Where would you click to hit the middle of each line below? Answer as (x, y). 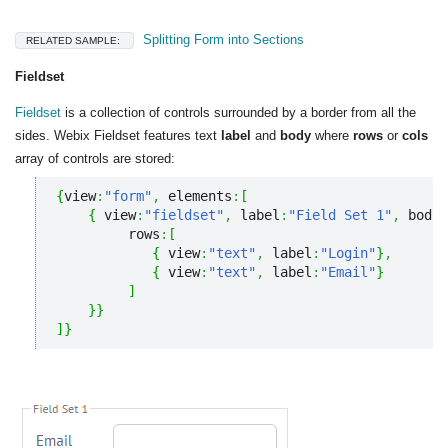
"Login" (348, 252)
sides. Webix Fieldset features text (118, 136)
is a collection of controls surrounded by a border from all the (238, 113)
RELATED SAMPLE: (74, 41)
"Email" (348, 271)
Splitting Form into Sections (221, 40)
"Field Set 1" (340, 214)
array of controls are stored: (95, 159)
